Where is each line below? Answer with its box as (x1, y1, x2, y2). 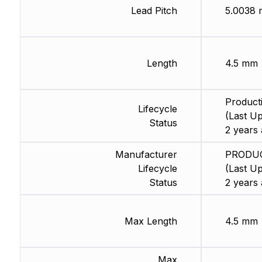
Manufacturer (115, 149, 177, 161)
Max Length (124, 215, 177, 227)
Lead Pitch (130, 5, 177, 17)
